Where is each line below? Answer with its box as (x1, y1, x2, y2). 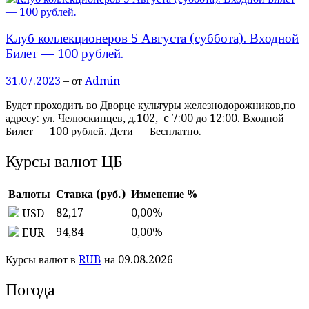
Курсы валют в (6, 252, 79, 266)
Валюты (8, 187, 50, 201)
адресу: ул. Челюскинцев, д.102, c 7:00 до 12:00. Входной (6, 112, 284, 126)
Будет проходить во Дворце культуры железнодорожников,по (6, 99, 295, 112)
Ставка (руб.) (56, 187, 126, 201)
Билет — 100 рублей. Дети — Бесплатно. (6, 125, 201, 139)
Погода (6, 279, 55, 299)
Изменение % (131, 187, 197, 201)
